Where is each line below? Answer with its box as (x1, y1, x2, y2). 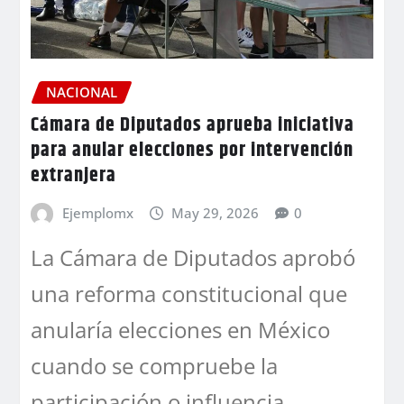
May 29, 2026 (171, 203, 260, 222)
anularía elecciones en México (31, 315, 330, 345)
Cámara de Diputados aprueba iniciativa (31, 109, 354, 141)
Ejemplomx (61, 203, 133, 222)
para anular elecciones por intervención (31, 134, 353, 166)
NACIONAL (46, 83, 117, 102)
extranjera (31, 160, 116, 191)
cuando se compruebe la (31, 351, 278, 381)
